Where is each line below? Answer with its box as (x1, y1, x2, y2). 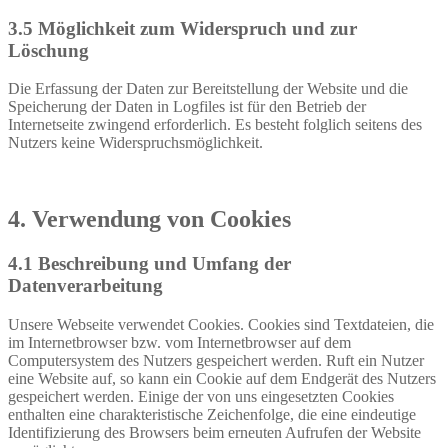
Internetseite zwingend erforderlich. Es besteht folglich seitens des (8, 116, 422, 134)
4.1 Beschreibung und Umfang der (8, 253, 291, 275)
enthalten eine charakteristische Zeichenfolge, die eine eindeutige (8, 406, 416, 423)
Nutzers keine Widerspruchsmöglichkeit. (8, 134, 263, 152)
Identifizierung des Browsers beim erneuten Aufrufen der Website (8, 424, 421, 441)
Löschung (8, 39, 89, 61)
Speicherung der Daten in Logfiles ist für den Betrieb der (8, 98, 366, 116)
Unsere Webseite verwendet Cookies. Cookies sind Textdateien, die (8, 316, 434, 333)
